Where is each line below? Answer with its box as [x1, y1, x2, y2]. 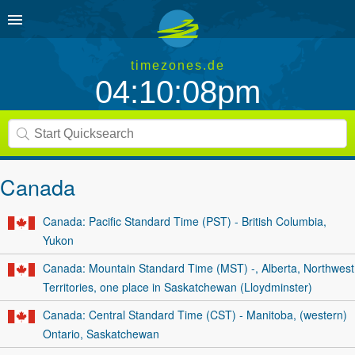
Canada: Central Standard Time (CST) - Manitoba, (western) [42, 307, 347, 323]
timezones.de [130, 59, 225, 72]
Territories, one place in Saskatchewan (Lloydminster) [42, 279, 312, 295]
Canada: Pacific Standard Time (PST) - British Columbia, [42, 213, 326, 229]
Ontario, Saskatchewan [42, 326, 159, 342]
